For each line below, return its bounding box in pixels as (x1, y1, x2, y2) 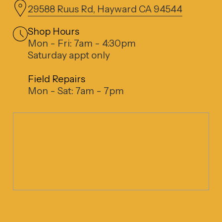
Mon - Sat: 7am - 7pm (27, 85, 124, 97)
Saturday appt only (27, 49, 110, 61)
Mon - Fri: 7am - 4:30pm (27, 37, 136, 50)
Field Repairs (27, 73, 85, 85)
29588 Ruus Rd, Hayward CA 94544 (27, 2, 182, 15)
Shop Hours (27, 25, 79, 38)
